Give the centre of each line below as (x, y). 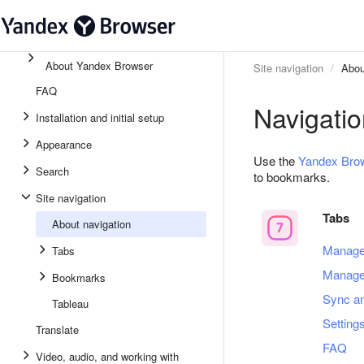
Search (52, 171)
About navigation (91, 224)
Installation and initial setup (100, 117)
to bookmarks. (292, 177)
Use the (276, 160)
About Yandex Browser (99, 65)
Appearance (64, 144)
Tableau (70, 303)
